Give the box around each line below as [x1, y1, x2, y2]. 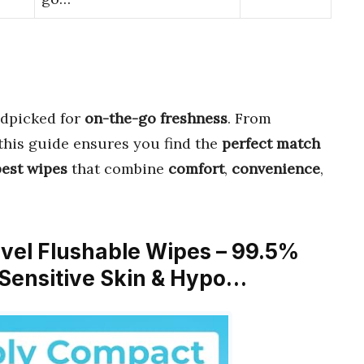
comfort [168, 158, 224, 178]
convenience [232, 158, 320, 178]
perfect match [222, 133, 320, 153]
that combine [67, 158, 168, 178]
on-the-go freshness [84, 108, 227, 128]
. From [227, 108, 271, 128]
